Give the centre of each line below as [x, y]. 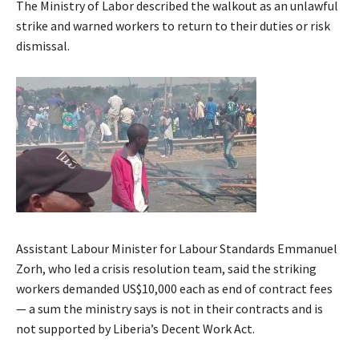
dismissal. [43, 46]
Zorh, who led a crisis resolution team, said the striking [166, 269]
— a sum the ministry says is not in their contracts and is [169, 309]
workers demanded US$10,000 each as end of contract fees [174, 289]
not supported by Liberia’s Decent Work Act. [135, 329]
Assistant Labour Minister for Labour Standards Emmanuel [177, 249]
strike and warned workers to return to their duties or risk [173, 26]
